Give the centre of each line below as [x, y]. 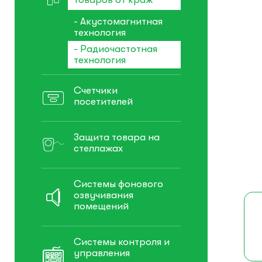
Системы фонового [118, 184]
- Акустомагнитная [118, 22]
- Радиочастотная [116, 49]
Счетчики [96, 91]
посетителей [103, 102]
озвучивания [104, 195]
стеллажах [98, 149]
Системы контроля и [122, 242]
